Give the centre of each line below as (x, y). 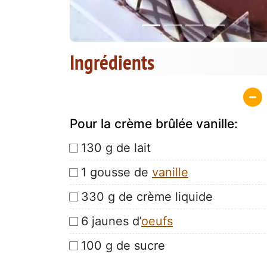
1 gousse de (117, 172)
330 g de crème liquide (147, 196)
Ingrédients (112, 62)
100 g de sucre (123, 245)
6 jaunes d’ (111, 221)
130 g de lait (116, 148)
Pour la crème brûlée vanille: (154, 123)
